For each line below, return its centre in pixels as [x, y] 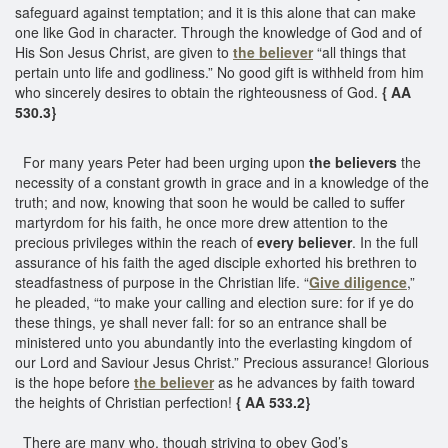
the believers [353, 161]
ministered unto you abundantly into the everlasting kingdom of [213, 341]
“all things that [359, 51]
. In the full [385, 241]
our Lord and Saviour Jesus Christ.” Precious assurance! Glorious [222, 361]
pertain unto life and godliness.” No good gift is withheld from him [219, 71]
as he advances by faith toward [314, 381]
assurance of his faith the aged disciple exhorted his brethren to [216, 261]
